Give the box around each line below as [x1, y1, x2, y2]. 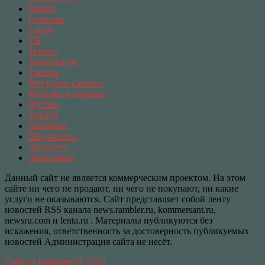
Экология [28, 142, 67, 153]
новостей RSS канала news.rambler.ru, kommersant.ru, [5, 205, 216, 215]
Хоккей [28, 110, 59, 121]
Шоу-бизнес [28, 131, 77, 142]
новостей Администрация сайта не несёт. [5, 237, 172, 247]
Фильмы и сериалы [28, 89, 106, 99]
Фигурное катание [28, 78, 104, 89]
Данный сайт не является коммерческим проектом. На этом [5, 173, 245, 183]
